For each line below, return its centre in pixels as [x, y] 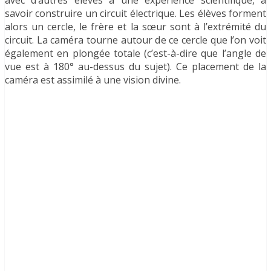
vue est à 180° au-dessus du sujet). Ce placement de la [135, 66]
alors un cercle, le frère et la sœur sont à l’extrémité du [135, 26]
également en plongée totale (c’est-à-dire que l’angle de [135, 53]
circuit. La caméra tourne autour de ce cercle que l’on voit [135, 40]
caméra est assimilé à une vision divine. [93, 80]
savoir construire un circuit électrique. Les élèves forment [135, 13]
